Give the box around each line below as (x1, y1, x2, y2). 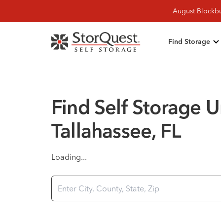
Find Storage (168, 38, 210, 45)
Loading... (51, 152, 87, 162)
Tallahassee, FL (51, 123, 181, 143)
